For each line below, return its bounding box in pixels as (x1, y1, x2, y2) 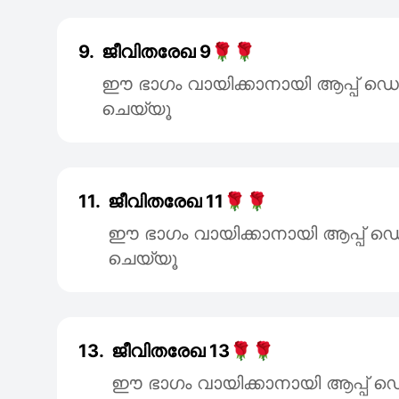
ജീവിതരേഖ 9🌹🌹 (102, 41, 256, 62)
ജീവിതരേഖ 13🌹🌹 (111, 340, 274, 362)
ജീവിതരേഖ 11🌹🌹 (108, 191, 268, 212)
